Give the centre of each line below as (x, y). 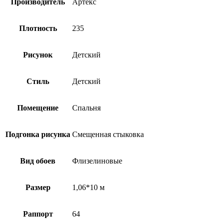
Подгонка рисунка (38, 134)
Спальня (86, 108)
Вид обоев (38, 161)
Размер (38, 187)
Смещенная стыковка (108, 134)
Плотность (38, 28)
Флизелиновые (97, 161)
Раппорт (38, 214)
